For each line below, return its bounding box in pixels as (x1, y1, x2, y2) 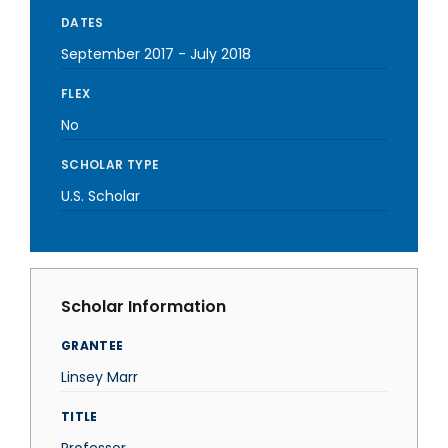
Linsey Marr (61, 367, 138, 387)
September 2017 (61, 44, 174, 64)
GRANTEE (61, 337, 124, 354)
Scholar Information (61, 295, 226, 318)
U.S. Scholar (61, 186, 140, 206)
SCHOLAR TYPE (61, 156, 160, 173)
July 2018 (190, 44, 251, 64)
